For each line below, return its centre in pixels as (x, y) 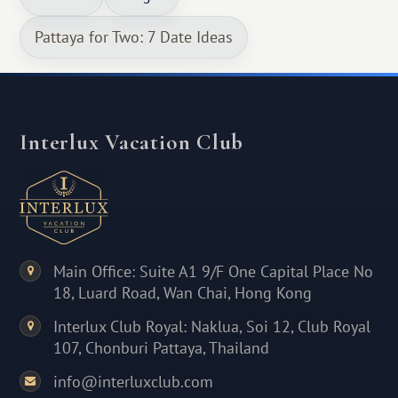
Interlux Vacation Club (132, 142)
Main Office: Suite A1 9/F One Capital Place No (214, 272)
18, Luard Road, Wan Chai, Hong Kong (183, 293)
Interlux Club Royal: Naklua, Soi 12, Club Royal (212, 327)
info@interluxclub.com (134, 382)
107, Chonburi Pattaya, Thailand (162, 348)
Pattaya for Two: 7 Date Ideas (134, 36)
